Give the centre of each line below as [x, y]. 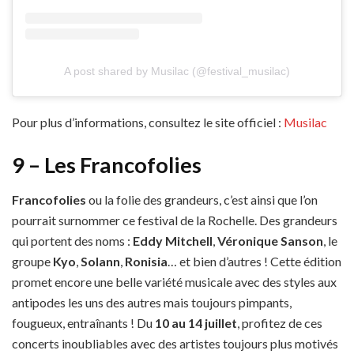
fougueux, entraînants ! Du [83, 323]
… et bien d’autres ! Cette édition [254, 262]
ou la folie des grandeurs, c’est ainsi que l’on [202, 200]
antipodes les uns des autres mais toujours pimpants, [152, 303]
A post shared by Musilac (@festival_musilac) [177, 72]
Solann [100, 262]
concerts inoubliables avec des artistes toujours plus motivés [175, 344]
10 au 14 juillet [196, 323]
